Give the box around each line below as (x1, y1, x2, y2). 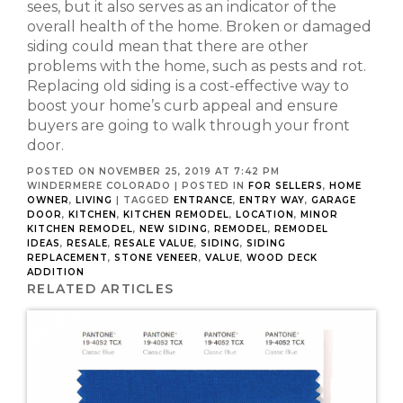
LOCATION (236, 209, 294, 220)
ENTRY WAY (239, 194, 305, 206)
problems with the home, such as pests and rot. (27, 58, 366, 75)
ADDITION (27, 266, 85, 278)
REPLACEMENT (27, 252, 108, 264)
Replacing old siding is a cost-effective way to (27, 77, 349, 94)
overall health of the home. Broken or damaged (27, 18, 372, 35)
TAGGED (123, 194, 170, 206)
